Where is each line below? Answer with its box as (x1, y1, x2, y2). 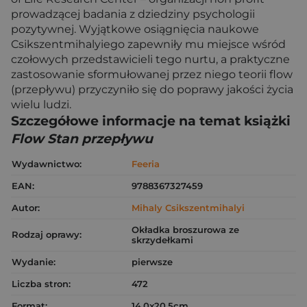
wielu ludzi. (11, 98, 71, 111)
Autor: (12, 202, 40, 213)
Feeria (132, 158, 160, 169)
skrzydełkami (132, 234, 193, 245)
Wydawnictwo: (12, 158, 82, 169)
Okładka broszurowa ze (132, 224, 239, 235)
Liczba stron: (12, 278, 71, 289)
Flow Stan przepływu (11, 131, 153, 147)
